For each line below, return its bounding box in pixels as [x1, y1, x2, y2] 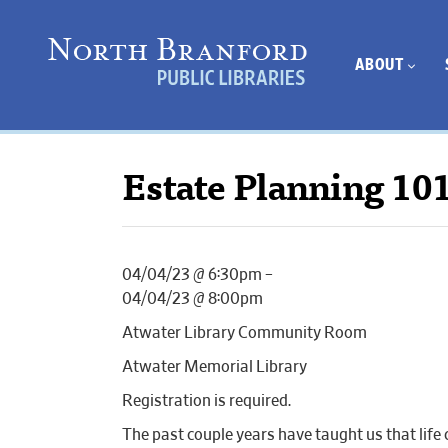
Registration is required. [122, 393, 291, 409]
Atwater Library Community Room [122, 325, 367, 341]
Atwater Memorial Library [122, 359, 307, 375]
